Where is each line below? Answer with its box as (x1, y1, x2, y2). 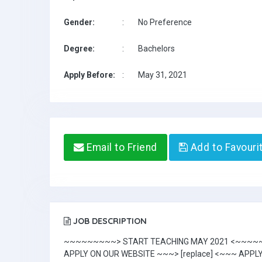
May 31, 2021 (138, 70, 187, 80)
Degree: (64, 44, 95, 53)
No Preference (138, 18, 192, 27)
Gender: (64, 18, 95, 27)
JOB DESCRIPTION (71, 216, 147, 226)
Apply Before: (64, 70, 115, 80)
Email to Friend (84, 142, 157, 153)
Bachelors (138, 44, 175, 53)
